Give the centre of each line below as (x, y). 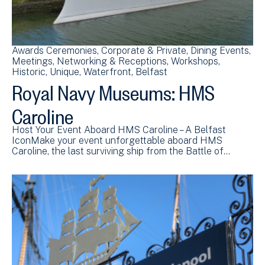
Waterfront (107, 72)
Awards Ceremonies (54, 50)
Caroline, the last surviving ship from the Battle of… (121, 151)
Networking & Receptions (112, 61)
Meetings (32, 61)
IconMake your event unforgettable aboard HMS (117, 140)
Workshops (195, 61)
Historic (29, 72)
